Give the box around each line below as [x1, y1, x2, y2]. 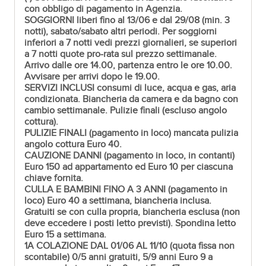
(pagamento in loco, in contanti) [102, 150, 235, 161]
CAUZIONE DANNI [24, 150, 102, 161]
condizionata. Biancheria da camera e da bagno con [24, 93, 239, 105]
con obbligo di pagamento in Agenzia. [24, 3, 183, 15]
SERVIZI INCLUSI [24, 82, 95, 94]
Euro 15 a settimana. [24, 229, 107, 240]
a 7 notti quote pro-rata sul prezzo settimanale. [24, 48, 217, 60]
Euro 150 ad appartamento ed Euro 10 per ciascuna [24, 161, 233, 173]
